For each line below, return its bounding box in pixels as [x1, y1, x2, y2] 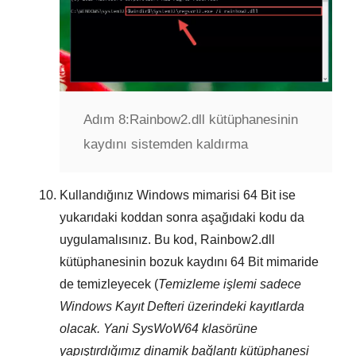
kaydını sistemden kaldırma [83, 136, 248, 152]
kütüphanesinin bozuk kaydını [60, 254, 230, 269]
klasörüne [199, 321, 257, 335]
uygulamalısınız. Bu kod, [60, 232, 200, 246]
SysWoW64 [132, 321, 199, 335]
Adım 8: [83, 111, 130, 127]
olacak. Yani [60, 321, 132, 335]
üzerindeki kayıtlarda [184, 299, 304, 313]
